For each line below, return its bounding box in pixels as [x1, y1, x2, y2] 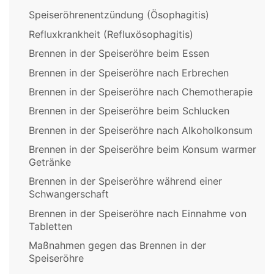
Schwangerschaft [29, 188, 109, 201]
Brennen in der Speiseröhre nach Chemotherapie [29, 85, 253, 98]
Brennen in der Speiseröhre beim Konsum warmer [29, 143, 256, 156]
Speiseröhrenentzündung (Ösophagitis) [29, 9, 209, 21]
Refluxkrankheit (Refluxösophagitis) [29, 28, 193, 40]
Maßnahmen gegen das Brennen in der [29, 239, 206, 252]
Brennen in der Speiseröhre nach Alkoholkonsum [29, 124, 253, 136]
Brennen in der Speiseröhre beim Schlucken [29, 105, 229, 117]
